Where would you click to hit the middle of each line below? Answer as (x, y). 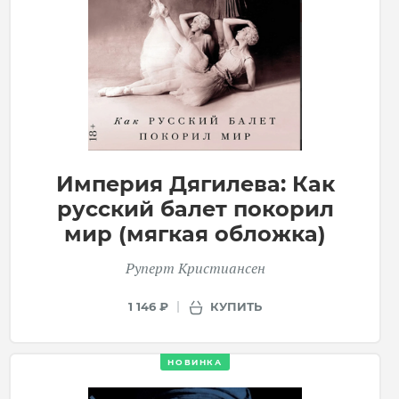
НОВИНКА (195, 362)
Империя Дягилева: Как (195, 184)
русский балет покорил (195, 209)
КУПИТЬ (236, 306)
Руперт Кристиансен (195, 269)
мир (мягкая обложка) (195, 234)
